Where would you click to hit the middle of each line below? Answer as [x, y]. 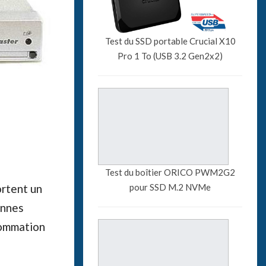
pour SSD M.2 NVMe [170, 187]
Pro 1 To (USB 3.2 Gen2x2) [170, 56]
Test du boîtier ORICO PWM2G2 [170, 172]
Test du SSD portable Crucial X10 [170, 41]
